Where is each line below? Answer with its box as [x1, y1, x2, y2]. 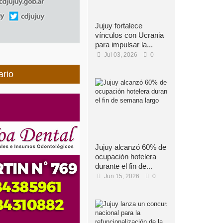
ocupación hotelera [95, 152, 156, 161]
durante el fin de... [95, 162, 152, 170]
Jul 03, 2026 [103, 51, 137, 58]
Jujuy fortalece [95, 21, 142, 30]
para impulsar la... [95, 40, 153, 49]
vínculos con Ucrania [95, 31, 164, 39]
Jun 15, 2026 [103, 173, 139, 180]
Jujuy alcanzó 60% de [95, 143, 166, 151]
